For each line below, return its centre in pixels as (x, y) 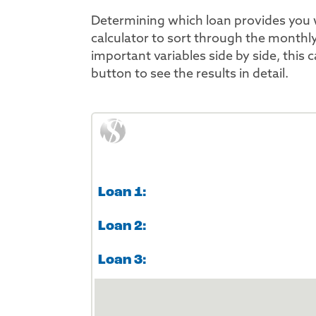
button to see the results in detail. (190, 74)
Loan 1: (122, 193)
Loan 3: (122, 260)
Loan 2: (122, 226)
